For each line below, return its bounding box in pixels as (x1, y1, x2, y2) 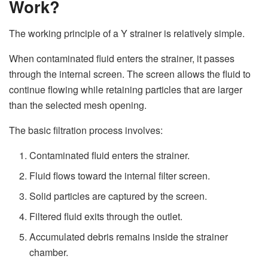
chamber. (29, 245, 69, 259)
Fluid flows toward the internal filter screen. (29, 168, 211, 182)
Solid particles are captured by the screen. (29, 188, 208, 203)
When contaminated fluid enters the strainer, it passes (9, 51, 234, 65)
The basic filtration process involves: (9, 123, 163, 137)
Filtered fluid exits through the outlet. (29, 209, 183, 223)
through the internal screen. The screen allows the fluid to (9, 66, 251, 81)
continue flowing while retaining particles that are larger (9, 82, 242, 96)
